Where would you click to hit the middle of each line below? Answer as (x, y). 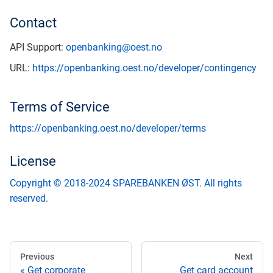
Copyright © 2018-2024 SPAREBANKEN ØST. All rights (126, 183)
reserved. (29, 198)
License (33, 161)
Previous (37, 256)
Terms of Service (60, 107)
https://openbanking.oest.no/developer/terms (108, 129)
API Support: (38, 47)
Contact (33, 23)
